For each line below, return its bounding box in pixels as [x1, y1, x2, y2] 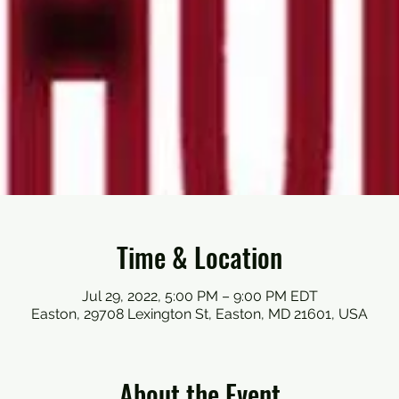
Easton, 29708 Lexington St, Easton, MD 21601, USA [31, 305, 368, 322]
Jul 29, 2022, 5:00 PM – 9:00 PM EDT [81, 288, 318, 305]
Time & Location [117, 237, 282, 277]
